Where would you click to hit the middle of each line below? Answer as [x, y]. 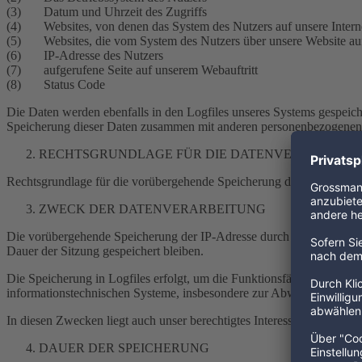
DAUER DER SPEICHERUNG [124, 348]
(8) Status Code [56, 84]
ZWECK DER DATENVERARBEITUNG [152, 209]
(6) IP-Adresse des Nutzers [85, 55]
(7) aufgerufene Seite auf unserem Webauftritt [132, 70]
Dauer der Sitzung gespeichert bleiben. [105, 251]
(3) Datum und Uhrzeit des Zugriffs [107, 12]
